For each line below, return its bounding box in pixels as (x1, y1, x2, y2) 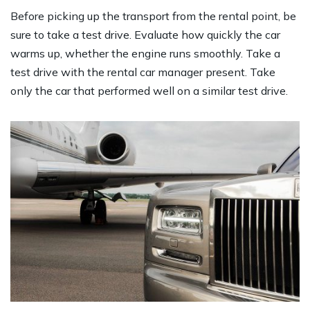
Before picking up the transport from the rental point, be (10, 8, 296, 23)
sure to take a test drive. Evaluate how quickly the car (10, 27, 280, 42)
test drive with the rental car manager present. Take (10, 64, 275, 79)
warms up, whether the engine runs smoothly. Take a (10, 46, 280, 60)
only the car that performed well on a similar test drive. (10, 83, 288, 98)
